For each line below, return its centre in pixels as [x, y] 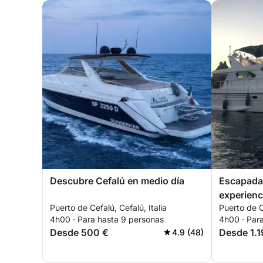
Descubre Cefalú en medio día [117, 181]
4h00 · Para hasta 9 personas [107, 219]
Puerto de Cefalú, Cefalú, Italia [108, 208]
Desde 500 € [79, 232]
